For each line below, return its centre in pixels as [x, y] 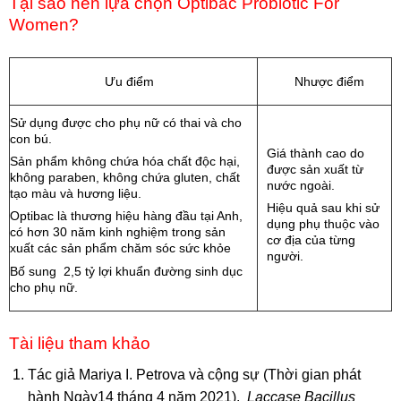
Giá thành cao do [316, 153]
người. [285, 256]
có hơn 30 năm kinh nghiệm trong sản [118, 232]
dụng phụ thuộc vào [323, 224]
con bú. [31, 138]
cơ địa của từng [311, 240]
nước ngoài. [301, 185]
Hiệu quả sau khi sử [323, 208]
